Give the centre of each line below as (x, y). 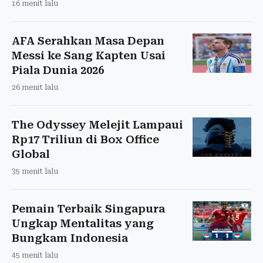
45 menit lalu (35, 255)
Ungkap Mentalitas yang (83, 223)
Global (31, 154)
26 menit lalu (35, 87)
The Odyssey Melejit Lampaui (97, 124)
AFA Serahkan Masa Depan (88, 41)
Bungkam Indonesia (70, 238)
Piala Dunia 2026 (58, 70)
